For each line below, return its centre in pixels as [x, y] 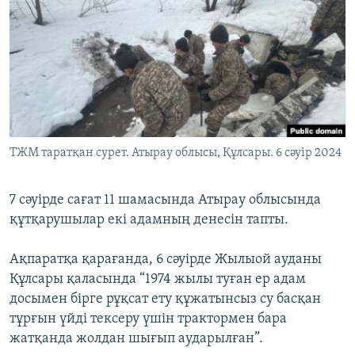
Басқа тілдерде [74, 88]
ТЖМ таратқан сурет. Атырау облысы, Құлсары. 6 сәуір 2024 [176, 153]
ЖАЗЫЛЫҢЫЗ [48, 13]
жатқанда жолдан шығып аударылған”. [136, 339]
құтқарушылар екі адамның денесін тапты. [149, 220]
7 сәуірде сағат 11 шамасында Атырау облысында [165, 200]
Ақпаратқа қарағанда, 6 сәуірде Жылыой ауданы [166, 260]
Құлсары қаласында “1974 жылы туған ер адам [158, 280]
